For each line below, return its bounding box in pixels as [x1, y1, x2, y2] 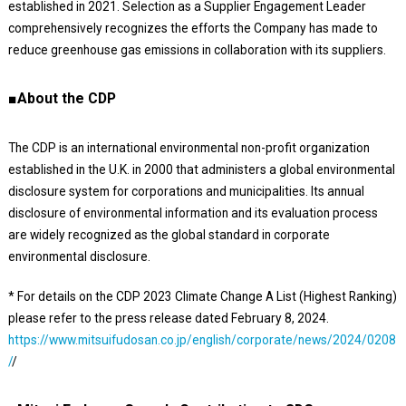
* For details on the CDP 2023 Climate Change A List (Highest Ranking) [7, 288, 397, 304]
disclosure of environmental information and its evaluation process [7, 205, 378, 220]
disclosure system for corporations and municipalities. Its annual [7, 183, 364, 198]
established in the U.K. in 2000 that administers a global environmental [7, 161, 395, 177]
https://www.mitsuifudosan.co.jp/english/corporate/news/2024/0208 [7, 332, 396, 347]
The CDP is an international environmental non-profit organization [7, 140, 370, 155]
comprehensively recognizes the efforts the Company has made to [7, 20, 378, 35]
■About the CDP [7, 89, 116, 107]
